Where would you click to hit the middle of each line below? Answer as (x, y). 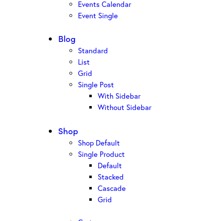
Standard (93, 51)
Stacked (111, 176)
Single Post (96, 85)
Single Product (101, 154)
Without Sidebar (125, 107)
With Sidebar (119, 96)
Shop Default (99, 142)
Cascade (112, 188)
